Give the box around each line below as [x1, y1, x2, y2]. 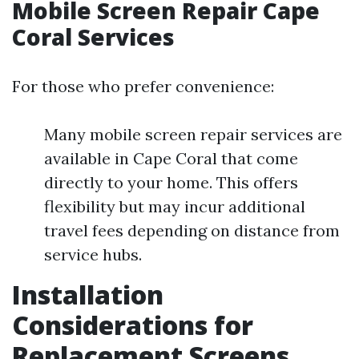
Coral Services [12, 22, 175, 52]
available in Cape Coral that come [44, 148, 298, 168]
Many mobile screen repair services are [44, 124, 342, 144]
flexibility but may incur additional [44, 196, 305, 216]
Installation [12, 277, 163, 312]
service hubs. [44, 244, 142, 264]
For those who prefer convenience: [12, 76, 274, 96]
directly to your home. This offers [44, 172, 298, 192]
